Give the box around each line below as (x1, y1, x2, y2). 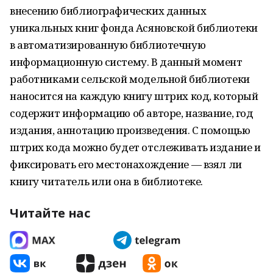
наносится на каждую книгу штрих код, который (10, 89, 258, 103)
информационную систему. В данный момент (10, 55, 243, 69)
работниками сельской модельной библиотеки (10, 72, 250, 86)
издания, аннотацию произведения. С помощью (10, 123, 250, 137)
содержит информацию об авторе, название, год (10, 106, 253, 120)
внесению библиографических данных (10, 4, 207, 18)
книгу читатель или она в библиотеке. (10, 174, 203, 188)
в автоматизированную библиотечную (10, 38, 206, 52)
